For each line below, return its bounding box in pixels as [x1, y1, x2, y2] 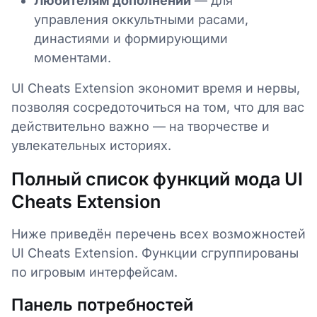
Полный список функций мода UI [11, 168, 303, 190]
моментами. [34, 50, 111, 65]
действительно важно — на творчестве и [11, 119, 270, 134]
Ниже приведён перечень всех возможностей [11, 226, 306, 241]
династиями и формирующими [34, 31, 228, 46]
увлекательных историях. [11, 138, 171, 153]
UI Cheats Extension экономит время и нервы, [11, 81, 300, 96]
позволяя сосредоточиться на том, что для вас [11, 100, 304, 115]
